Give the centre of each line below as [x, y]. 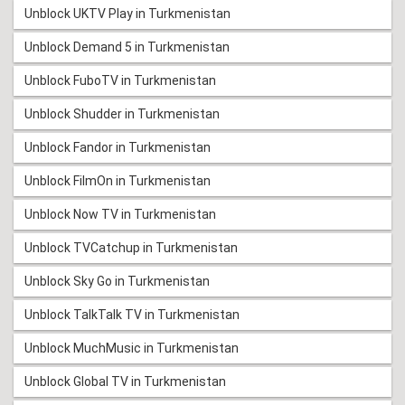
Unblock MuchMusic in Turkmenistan [132, 348]
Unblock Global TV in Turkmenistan [125, 382]
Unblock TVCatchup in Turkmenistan [131, 248]
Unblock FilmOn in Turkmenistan [118, 181]
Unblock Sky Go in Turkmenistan [117, 282]
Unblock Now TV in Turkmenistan [120, 215]
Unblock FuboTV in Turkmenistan [120, 81]
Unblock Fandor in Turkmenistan [118, 148]
